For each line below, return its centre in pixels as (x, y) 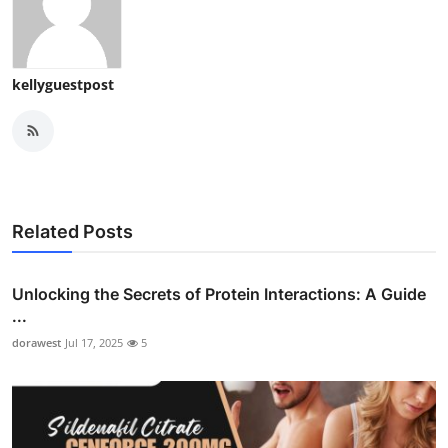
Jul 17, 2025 (94, 342)
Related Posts (72, 231)
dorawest (36, 342)
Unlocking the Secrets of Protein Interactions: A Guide (219, 293)
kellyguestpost (63, 84)
